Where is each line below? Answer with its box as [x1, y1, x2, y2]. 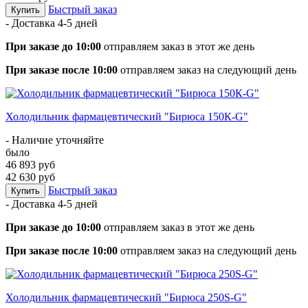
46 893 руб [5, 158, 55, 170]
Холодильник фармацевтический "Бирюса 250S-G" [5, 291, 247, 303]
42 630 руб [5, 170, 55, 183]
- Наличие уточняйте [5, 133, 104, 146]
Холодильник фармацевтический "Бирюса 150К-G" [5, 110, 248, 122]
